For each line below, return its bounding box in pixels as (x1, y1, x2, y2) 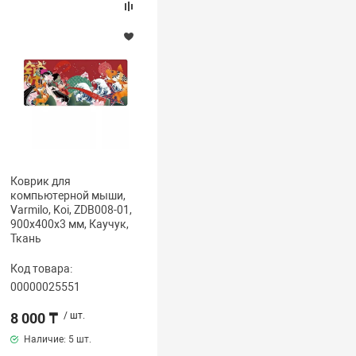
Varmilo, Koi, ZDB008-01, (10, 203, 133, 216)
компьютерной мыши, (10, 189, 126, 202)
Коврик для (10, 175, 72, 188)
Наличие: (21, 334, 69, 345)
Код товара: (10, 262, 73, 275)
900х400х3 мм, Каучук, (10, 218, 130, 230)
